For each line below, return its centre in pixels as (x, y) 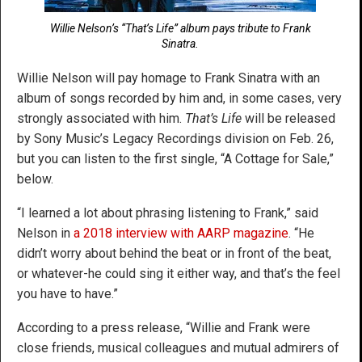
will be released (288, 118)
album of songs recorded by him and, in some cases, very (179, 98)
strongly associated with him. (99, 118)
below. (35, 179)
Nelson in (45, 233)
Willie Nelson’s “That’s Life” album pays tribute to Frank (180, 28)
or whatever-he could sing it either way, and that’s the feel (179, 273)
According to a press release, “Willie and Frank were (164, 327)
